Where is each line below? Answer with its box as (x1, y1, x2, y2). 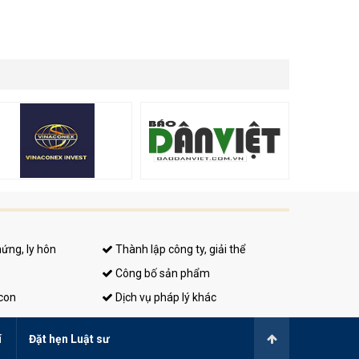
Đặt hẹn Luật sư (29, 333, 110, 346)
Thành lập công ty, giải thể (113, 243, 245, 256)
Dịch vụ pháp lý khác (113, 291, 216, 305)
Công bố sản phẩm (113, 267, 210, 280)
